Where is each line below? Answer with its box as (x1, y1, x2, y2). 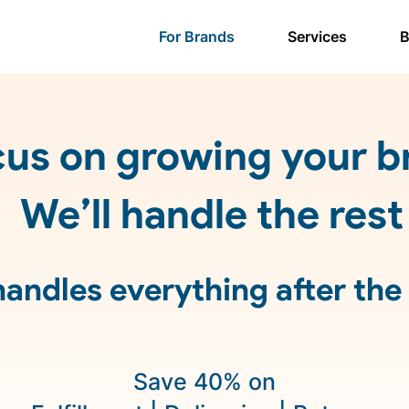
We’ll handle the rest (20, 189, 404, 238)
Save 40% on (132, 368, 276, 395)
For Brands (159, 27, 235, 46)
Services (288, 27, 347, 46)
